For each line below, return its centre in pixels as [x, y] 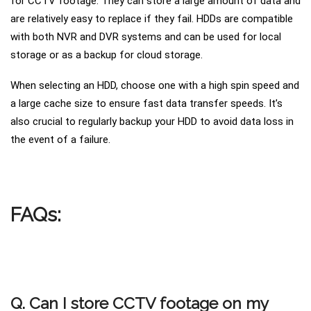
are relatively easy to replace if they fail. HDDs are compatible [152, 19]
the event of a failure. [60, 139]
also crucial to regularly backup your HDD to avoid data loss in [152, 121]
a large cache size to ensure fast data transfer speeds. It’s [146, 103]
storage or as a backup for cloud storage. [107, 55]
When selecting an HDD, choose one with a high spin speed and [155, 85]
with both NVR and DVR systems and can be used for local [146, 37]
